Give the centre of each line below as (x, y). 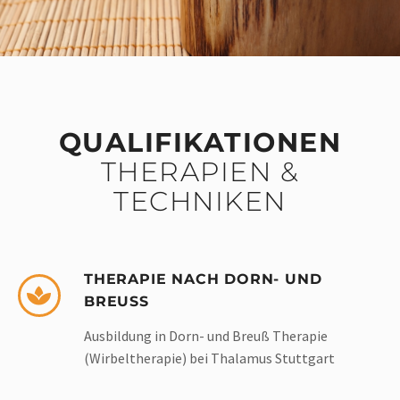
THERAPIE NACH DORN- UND (203, 279)
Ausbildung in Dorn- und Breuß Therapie (206, 336)
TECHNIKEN (200, 202)
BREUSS (117, 302)
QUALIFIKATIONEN (200, 143)
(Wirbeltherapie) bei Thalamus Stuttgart (209, 358)
